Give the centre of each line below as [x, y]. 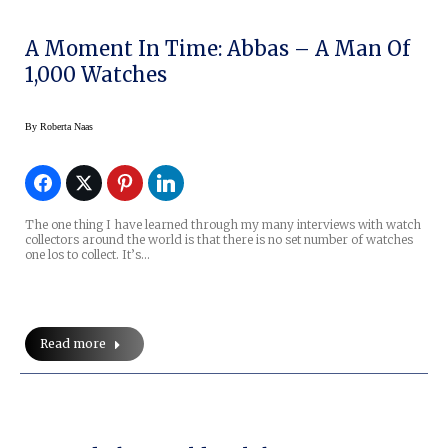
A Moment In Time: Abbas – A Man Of [217, 49]
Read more [73, 344]
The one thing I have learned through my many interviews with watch [223, 225]
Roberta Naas [66, 127]
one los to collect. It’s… [87, 255]
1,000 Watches [96, 75]
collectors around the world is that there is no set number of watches [219, 240]
